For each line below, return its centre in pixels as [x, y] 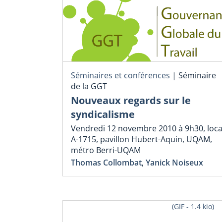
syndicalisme [103, 114]
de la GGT [89, 86]
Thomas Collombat [106, 163]
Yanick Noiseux [174, 163]
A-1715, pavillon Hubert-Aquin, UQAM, [141, 139]
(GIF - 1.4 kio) [193, 207]
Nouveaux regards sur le [131, 100]
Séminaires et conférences [120, 76]
